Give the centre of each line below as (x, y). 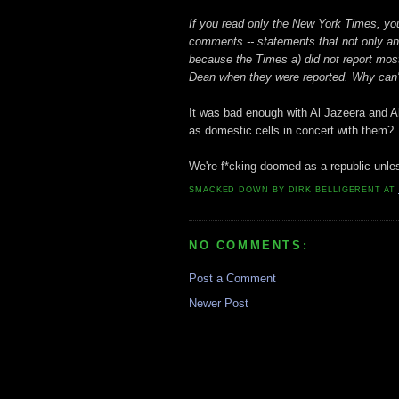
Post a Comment (232, 278)
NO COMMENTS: (249, 246)
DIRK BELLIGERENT (335, 190)
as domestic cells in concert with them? (291, 130)
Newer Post (219, 303)
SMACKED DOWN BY (239, 190)
